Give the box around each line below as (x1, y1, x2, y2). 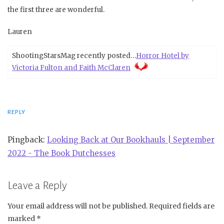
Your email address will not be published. (7, 201, 147, 211)
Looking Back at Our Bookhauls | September (47, 134, 214, 144)
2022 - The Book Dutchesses (7, 148, 115, 158)
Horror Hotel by (136, 51, 189, 60)
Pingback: (7, 134, 47, 144)
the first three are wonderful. (7, 5, 104, 14)
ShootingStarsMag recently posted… (12, 51, 136, 60)
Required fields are (149, 201, 214, 211)
